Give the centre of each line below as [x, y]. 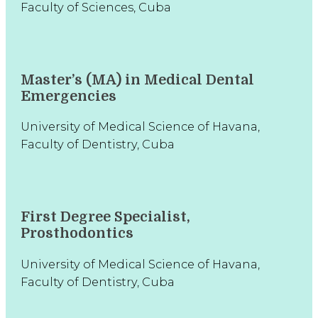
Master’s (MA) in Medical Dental [137, 79]
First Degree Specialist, [105, 216]
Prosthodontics [77, 233]
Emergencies [68, 96]
